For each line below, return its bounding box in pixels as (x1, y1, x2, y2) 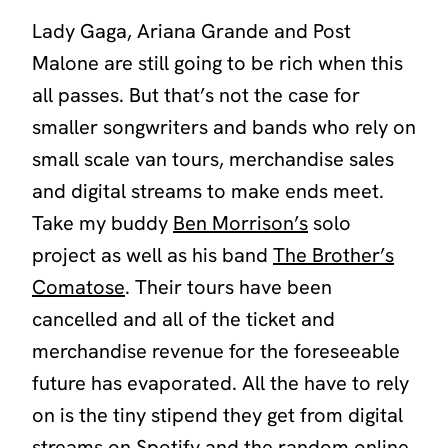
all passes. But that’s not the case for (32, 82, 360, 109)
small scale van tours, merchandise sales (32, 146, 394, 173)
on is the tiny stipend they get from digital (32, 402, 403, 429)
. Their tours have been (125, 274, 332, 301)
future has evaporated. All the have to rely (32, 370, 409, 397)
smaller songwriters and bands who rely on (32, 114, 416, 141)
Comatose (32, 274, 125, 301)
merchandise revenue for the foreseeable (32, 338, 400, 365)
